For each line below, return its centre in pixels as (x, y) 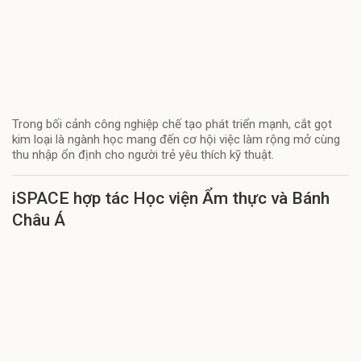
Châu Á (39, 220)
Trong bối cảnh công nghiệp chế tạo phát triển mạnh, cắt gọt (172, 124)
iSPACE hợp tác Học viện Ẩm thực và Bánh (171, 198)
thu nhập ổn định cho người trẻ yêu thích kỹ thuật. (143, 154)
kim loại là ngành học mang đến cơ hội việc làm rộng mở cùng (176, 139)
